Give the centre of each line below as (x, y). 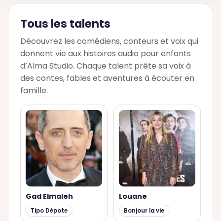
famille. (34, 91)
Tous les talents (65, 23)
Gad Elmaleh (49, 196)
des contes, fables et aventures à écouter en (107, 78)
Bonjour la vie (144, 210)
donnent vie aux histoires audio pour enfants (106, 54)
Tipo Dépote (49, 210)
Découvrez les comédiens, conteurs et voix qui (109, 41)
